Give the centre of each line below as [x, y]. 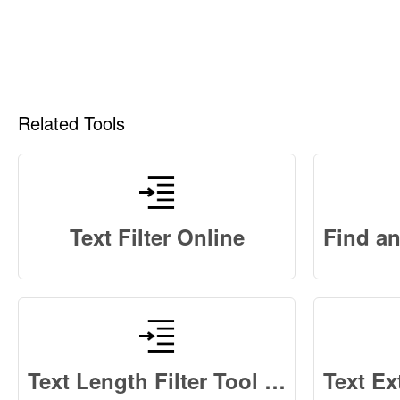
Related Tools [71, 122]
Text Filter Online [157, 236]
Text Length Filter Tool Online [275, 380]
